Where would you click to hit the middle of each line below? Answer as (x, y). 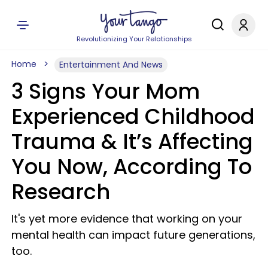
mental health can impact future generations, (133, 235)
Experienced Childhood (133, 116)
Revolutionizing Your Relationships (134, 39)
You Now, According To (132, 167)
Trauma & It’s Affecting (132, 141)
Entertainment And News (111, 65)
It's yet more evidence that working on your (127, 219)
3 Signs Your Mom (106, 91)
